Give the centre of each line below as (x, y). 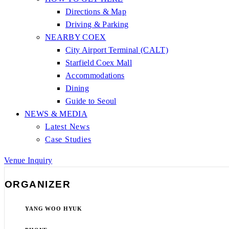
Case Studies (68, 140)
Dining (77, 88)
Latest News (67, 127)
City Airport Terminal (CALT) (117, 50)
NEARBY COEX (76, 37)
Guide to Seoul (91, 101)
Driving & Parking (97, 25)
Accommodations (95, 76)
